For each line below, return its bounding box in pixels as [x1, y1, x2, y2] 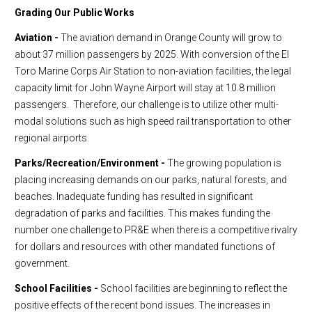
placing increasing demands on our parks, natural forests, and [15, 174, 287, 185]
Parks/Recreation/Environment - [15, 157, 165, 169]
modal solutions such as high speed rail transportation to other [15, 116, 291, 127]
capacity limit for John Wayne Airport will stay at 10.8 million [15, 82, 276, 93]
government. [15, 258, 70, 269]
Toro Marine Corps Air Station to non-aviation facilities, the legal [15, 65, 291, 77]
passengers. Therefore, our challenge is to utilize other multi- [15, 99, 279, 110]
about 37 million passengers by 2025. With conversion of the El [15, 49, 289, 60]
